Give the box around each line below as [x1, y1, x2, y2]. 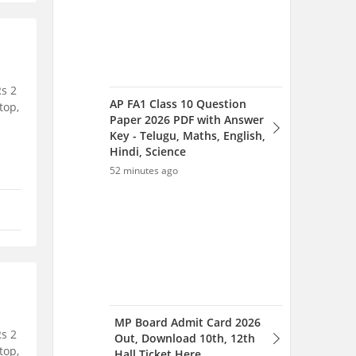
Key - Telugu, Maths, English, [110, 128, 265, 143]
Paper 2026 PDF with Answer [110, 112, 264, 127]
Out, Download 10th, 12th [114, 331, 255, 346]
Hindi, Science [110, 144, 186, 159]
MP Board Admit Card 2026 [114, 315, 261, 330]
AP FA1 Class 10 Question [110, 96, 246, 111]
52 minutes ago [110, 164, 178, 177]
